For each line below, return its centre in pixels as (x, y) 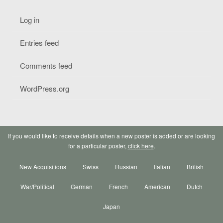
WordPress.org (45, 88)
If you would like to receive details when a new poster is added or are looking (111, 136)
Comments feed (46, 65)
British (195, 167)
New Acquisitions (43, 167)
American (157, 187)
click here (141, 146)
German (82, 187)
